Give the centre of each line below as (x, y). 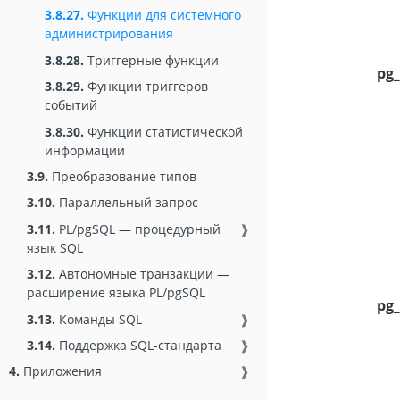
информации (85, 150)
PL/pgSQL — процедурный (138, 229)
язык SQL (55, 247)
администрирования (109, 34)
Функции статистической (163, 131)
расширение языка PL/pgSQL (116, 293)
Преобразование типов (122, 176)
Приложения (61, 371)
